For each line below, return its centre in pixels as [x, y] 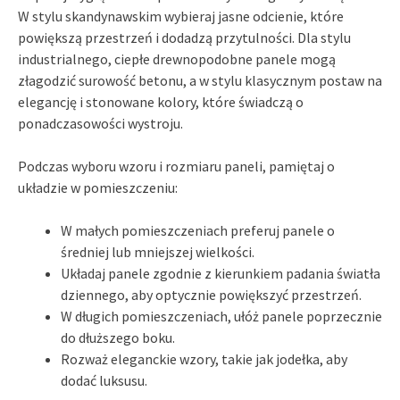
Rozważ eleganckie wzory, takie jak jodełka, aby [204, 358]
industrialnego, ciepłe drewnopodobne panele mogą [177, 58]
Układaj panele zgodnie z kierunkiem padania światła [221, 273]
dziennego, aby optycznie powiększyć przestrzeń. [211, 294]
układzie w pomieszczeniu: [98, 187]
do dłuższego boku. [118, 337]
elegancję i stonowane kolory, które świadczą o [161, 101]
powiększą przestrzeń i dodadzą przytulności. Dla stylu [184, 37]
